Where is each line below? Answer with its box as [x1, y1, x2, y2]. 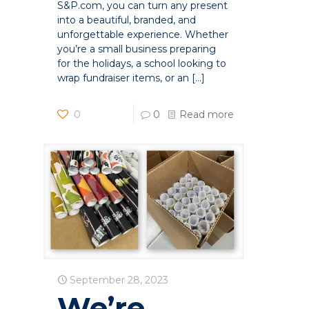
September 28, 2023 [70, 274, 169, 287]
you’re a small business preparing [57, 42, 217, 55]
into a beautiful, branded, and [57, 13, 197, 26]
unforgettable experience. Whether [57, 28, 229, 41]
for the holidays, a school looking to [57, 57, 227, 70]
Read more [179, 108, 235, 121]
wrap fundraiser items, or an [57, 71, 190, 84]
